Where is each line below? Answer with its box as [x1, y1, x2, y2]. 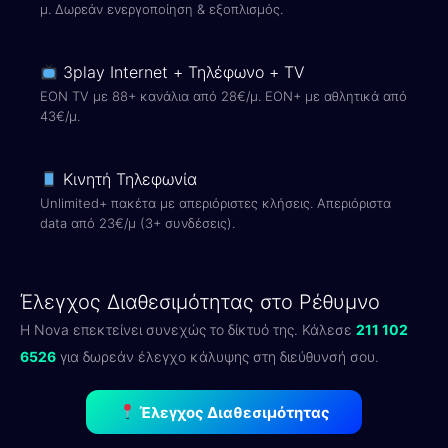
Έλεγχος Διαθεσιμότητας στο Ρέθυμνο [20, 290, 380, 314]
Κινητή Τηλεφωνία [58, 169, 198, 189]
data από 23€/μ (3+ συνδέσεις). [40, 215, 235, 231]
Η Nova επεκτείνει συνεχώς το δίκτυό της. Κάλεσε [20, 321, 356, 338]
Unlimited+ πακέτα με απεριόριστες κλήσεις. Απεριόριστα [40, 195, 391, 211]
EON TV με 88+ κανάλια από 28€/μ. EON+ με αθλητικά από [40, 88, 407, 104]
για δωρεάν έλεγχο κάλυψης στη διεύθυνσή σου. [56, 348, 379, 365]
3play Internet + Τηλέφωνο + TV [58, 62, 306, 82]
